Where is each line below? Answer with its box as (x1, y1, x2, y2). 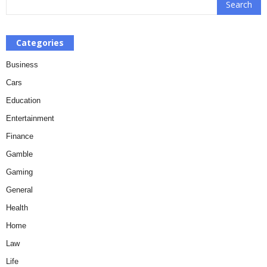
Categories (16, 36, 64, 48)
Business (6, 60, 38, 69)
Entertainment (6, 113, 54, 123)
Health (6, 203, 28, 212)
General (6, 185, 33, 194)
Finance (6, 131, 33, 141)
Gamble (6, 149, 33, 159)
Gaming (6, 167, 33, 176)
